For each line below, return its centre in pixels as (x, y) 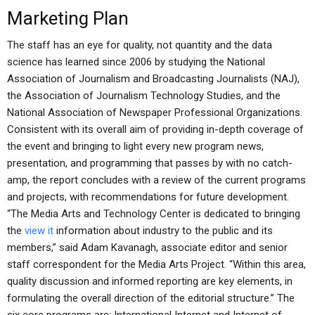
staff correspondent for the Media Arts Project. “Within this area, (156, 264)
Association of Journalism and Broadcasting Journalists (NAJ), (153, 79)
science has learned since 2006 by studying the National (136, 62)
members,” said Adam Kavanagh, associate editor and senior (147, 247)
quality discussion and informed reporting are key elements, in (150, 281)
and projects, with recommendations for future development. (148, 197)
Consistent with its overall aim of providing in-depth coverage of (155, 129)
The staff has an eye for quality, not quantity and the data (140, 45)
